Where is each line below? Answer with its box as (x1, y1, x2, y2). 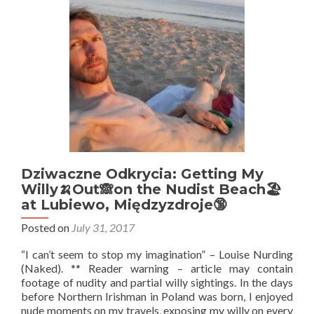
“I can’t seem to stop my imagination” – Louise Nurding (21, 247, 293, 261)
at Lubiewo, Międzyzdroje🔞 (21, 196, 227, 213)
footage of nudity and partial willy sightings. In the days (21, 275, 293, 289)
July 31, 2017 (71, 221, 135, 234)
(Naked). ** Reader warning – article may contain (21, 261, 293, 275)
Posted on (21, 221, 71, 234)
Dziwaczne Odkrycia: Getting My (21, 165, 264, 182)
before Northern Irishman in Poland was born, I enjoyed (21, 289, 293, 303)
